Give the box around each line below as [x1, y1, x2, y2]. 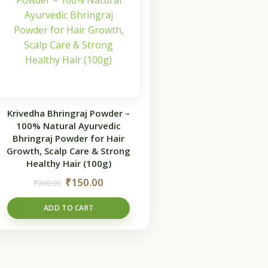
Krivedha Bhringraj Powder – [7, 106, 130, 119]
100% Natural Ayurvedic [16, 119, 121, 132]
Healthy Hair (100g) [26, 157, 111, 169]
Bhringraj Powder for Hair [13, 132, 125, 144]
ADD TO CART [44, 202, 94, 213]
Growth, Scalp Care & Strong [7, 144, 131, 157]
